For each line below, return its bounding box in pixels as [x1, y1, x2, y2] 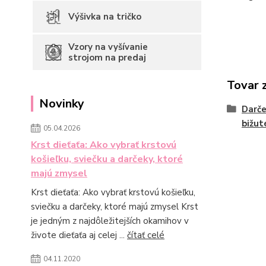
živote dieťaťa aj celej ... [31, 229, 127, 241]
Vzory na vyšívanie [68, 41, 148, 53]
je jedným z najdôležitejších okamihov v [31, 215, 189, 227]
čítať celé [127, 229, 164, 241]
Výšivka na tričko [68, 11, 141, 23]
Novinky [39, 96, 84, 112]
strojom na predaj [68, 52, 146, 64]
